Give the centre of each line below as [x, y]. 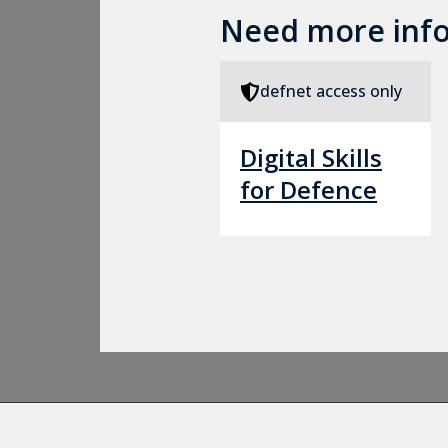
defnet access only [331, 91]
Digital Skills [311, 157]
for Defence [308, 189]
